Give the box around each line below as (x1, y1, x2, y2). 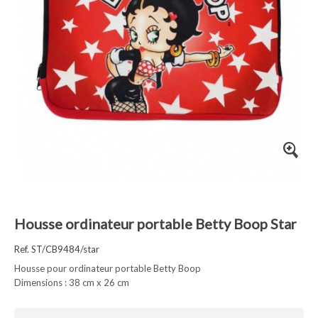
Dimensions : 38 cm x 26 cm (14, 277, 129, 288)
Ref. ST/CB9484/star (14, 243, 99, 255)
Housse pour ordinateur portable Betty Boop (14, 263, 201, 274)
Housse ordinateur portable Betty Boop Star (14, 215, 297, 232)
